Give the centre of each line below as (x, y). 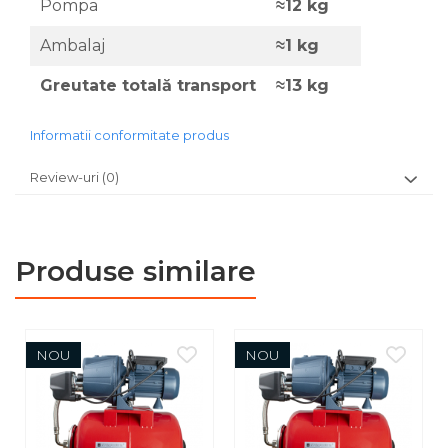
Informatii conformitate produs (129, 135)
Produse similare (135, 271)
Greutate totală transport (148, 85)
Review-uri (66, 177)
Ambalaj (72, 45)
